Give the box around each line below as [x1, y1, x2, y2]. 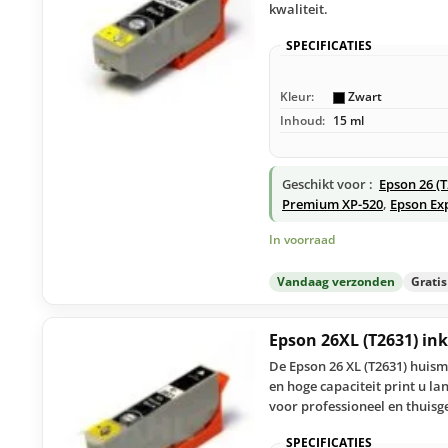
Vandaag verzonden [277, 273, 395, 291]
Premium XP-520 [282, 194, 383, 213]
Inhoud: [280, 111, 325, 129]
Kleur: [280, 87, 314, 105]
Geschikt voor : [282, 174, 373, 193]
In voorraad [269, 230, 335, 248]
